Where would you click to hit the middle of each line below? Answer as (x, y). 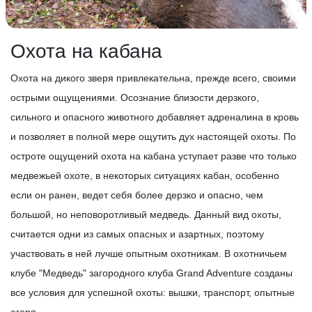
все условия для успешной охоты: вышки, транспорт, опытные (153, 293)
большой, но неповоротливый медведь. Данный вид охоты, (146, 215)
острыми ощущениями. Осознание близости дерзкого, (135, 98)
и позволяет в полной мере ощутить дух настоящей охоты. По (153, 137)
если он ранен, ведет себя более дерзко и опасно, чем (137, 195)
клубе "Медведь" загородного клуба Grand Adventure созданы (151, 273)
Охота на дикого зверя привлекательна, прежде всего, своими (153, 78)
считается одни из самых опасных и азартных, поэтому (137, 234)
